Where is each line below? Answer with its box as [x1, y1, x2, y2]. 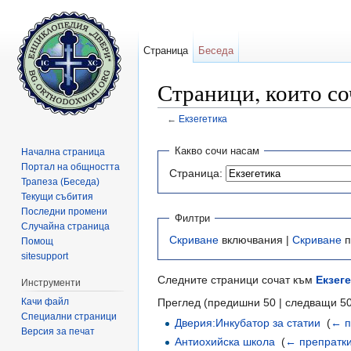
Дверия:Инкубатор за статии [175, 317, 321, 330]
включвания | [219, 233, 292, 247]
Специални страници [21, 310, 118, 322]
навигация [231, 125, 284, 138]
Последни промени [21, 205, 108, 217]
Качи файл [21, 295, 70, 307]
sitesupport [21, 250, 69, 262]
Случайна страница [21, 220, 110, 232]
